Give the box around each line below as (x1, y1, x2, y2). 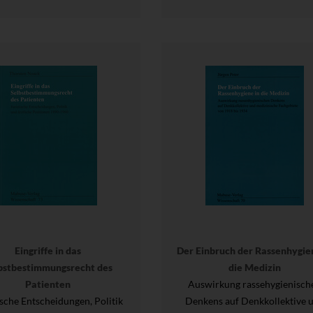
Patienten (24, 277, 71, 290)
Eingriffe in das (14, 244, 81, 256)
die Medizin (228, 261, 282, 273)
